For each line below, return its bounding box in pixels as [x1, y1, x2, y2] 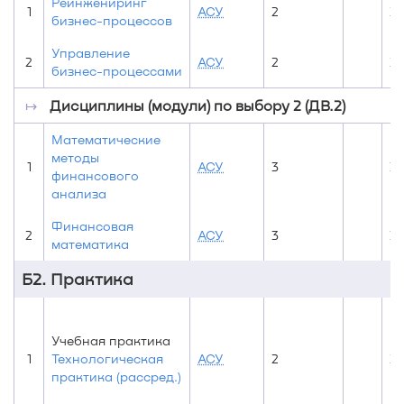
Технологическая [51, 351, 163, 366]
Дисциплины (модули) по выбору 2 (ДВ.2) [50, 96, 345, 114]
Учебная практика [51, 333, 170, 348]
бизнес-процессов [51, 13, 172, 28]
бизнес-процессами [51, 63, 182, 78]
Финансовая [51, 218, 133, 234]
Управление [51, 45, 130, 60]
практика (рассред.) [51, 369, 181, 384]
